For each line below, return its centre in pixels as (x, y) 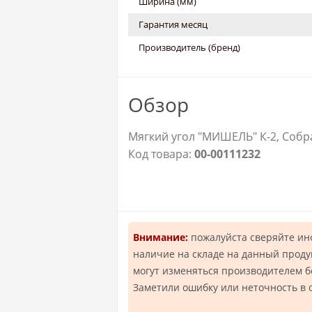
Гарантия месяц (173, 25)
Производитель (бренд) (189, 48)
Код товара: (161, 154)
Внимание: (161, 237)
